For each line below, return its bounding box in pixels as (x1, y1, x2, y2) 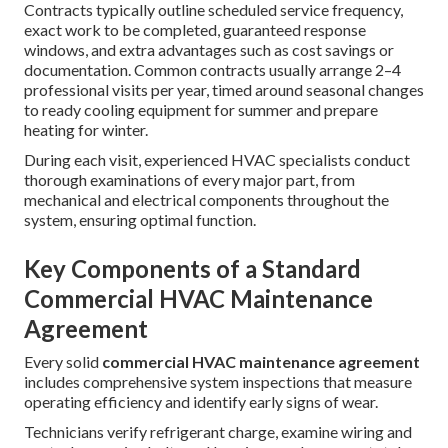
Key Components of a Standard (24, 254, 361, 284)
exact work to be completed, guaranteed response (24, 20, 366, 40)
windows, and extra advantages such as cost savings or (24, 40, 394, 60)
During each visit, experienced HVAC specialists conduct (24, 150, 410, 170)
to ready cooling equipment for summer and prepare (24, 100, 378, 120)
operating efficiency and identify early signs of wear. (24, 392, 378, 412)
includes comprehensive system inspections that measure (24, 372, 412, 392)
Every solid (24, 352, 102, 372)
